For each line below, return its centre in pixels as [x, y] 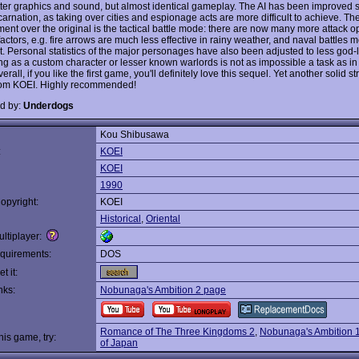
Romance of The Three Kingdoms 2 [177, 332]
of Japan [119, 343]
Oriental [163, 219]
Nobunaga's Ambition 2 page [163, 290]
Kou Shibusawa [135, 135]
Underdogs [48, 105]
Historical [121, 219]
